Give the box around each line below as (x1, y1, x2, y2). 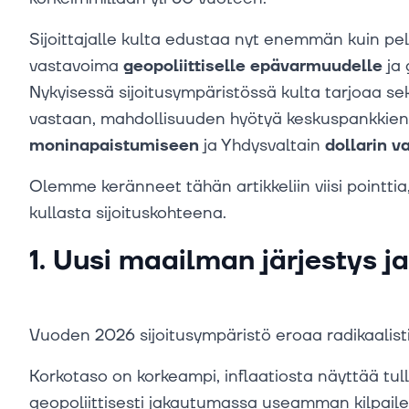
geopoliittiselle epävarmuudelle (123, 55, 383, 79)
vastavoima (29, 55, 123, 79)
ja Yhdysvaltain (199, 134, 325, 158)
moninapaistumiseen (29, 134, 199, 158)
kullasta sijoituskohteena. (29, 202, 226, 225)
